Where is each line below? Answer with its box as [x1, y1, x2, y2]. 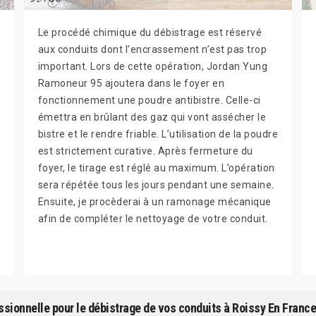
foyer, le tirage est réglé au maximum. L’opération [37, 162, 275, 174]
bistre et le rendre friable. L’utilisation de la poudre [37, 128, 279, 140]
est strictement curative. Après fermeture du [37, 145, 253, 157]
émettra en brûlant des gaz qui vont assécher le [37, 111, 267, 123]
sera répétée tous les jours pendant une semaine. [37, 179, 274, 190]
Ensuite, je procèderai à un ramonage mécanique [37, 196, 272, 207]
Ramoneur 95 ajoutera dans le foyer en [37, 78, 225, 89]
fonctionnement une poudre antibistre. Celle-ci [37, 95, 261, 106]
